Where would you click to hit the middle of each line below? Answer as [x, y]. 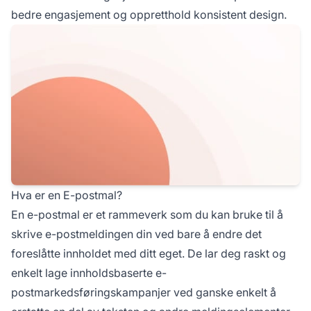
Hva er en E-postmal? [67, 195]
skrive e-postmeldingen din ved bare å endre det [136, 234]
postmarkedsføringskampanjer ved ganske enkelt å [144, 292]
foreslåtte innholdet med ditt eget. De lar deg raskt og [149, 253]
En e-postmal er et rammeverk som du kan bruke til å [147, 214]
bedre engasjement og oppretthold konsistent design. [149, 14]
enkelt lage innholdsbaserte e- [89, 272]
